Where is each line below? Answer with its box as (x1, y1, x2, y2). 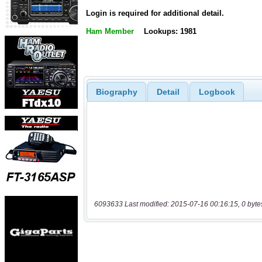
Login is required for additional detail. (86, 9, 224, 18)
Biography (95, 87, 137, 96)
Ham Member (86, 27, 134, 36)
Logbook (198, 87, 235, 96)
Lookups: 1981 (143, 27, 196, 36)
